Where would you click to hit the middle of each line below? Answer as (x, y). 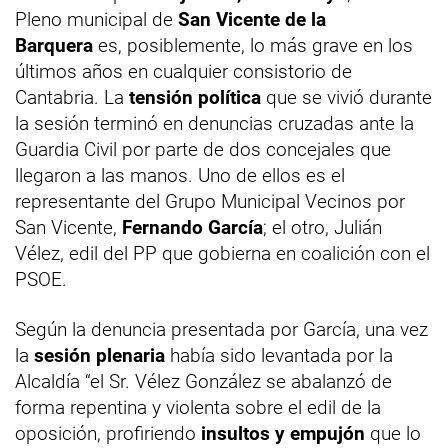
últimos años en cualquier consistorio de (183, 72)
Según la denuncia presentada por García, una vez (221, 330)
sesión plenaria (99, 356)
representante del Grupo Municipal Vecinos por (210, 202)
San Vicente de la (252, 20)
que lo (393, 434)
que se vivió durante (346, 98)
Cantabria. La (72, 98)
